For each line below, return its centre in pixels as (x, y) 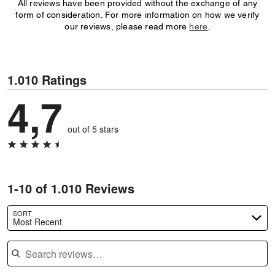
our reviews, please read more (127, 26)
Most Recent (37, 221)
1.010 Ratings (47, 79)
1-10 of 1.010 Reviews (71, 188)
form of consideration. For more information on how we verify (137, 15)
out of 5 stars (93, 129)
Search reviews (38, 241)
